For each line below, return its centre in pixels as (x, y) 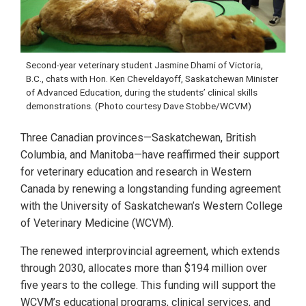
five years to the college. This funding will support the (148, 286)
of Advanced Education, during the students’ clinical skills (142, 93)
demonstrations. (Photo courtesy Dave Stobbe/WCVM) (139, 106)
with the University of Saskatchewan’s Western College (152, 206)
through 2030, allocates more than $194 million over (144, 268)
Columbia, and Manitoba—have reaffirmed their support (150, 155)
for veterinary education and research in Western (136, 172)
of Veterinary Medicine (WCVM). (97, 223)
